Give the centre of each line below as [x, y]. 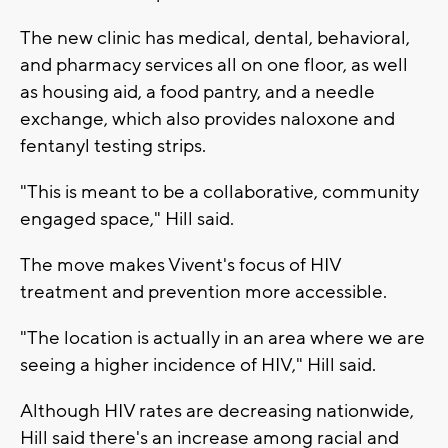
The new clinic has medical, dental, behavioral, [215, 37]
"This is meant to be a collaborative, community [219, 191]
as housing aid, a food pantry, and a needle [197, 91]
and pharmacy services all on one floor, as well [214, 64]
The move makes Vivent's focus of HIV [180, 264]
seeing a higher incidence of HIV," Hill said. [198, 364]
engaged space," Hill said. [127, 218]
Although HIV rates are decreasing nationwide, [217, 410]
